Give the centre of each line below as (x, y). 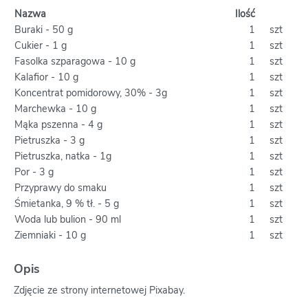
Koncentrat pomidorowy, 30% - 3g (91, 92)
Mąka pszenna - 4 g (58, 124)
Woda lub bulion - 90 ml (68, 219)
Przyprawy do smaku (60, 187)
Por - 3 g (34, 172)
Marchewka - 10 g (55, 108)
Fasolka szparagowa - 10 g (75, 61)
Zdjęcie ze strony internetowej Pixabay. (99, 290)
